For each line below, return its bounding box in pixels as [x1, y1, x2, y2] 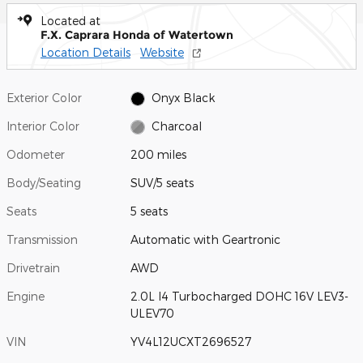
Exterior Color [6, 90, 82, 105]
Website [140, 45, 184, 59]
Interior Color [6, 118, 79, 133]
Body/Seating [6, 175, 81, 190]
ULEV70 [130, 305, 175, 320]
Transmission [6, 232, 78, 246]
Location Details [41, 45, 130, 59]
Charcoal [151, 118, 202, 133]
